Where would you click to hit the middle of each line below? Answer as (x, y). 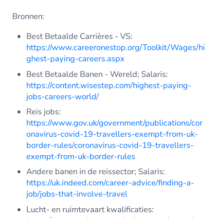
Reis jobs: (44, 111)
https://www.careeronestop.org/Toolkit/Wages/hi (116, 48)
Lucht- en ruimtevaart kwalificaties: (90, 209)
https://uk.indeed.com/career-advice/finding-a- (110, 183)
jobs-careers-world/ (63, 96)
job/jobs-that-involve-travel (77, 194)
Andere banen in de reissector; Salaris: (96, 172)
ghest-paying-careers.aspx (76, 59)
